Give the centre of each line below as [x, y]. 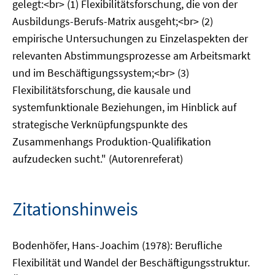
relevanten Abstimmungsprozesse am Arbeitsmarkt [131, 56]
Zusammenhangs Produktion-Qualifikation [112, 141]
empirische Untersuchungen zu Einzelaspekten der [130, 38]
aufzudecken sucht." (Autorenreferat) [98, 159]
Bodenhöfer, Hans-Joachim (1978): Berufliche [117, 245]
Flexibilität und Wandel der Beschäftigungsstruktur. [131, 262]
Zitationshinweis [75, 209]
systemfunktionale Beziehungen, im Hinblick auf [124, 107]
